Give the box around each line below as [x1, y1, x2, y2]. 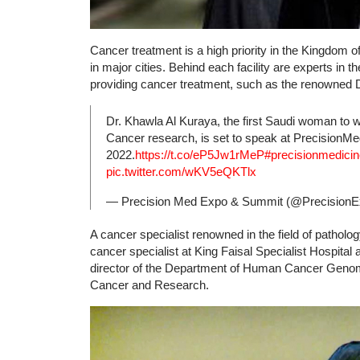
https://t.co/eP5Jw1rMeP [135, 147, 264, 162]
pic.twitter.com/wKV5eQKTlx [106, 164, 256, 178]
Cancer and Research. [90, 277, 209, 292]
